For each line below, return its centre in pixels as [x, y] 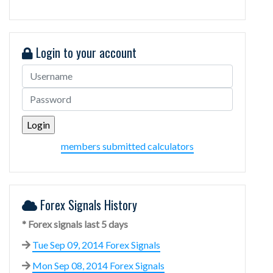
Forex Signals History [87, 204]
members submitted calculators [127, 146]
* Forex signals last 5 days [75, 224]
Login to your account [85, 52]
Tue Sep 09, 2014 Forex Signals [96, 244]
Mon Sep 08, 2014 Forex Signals [98, 265]
